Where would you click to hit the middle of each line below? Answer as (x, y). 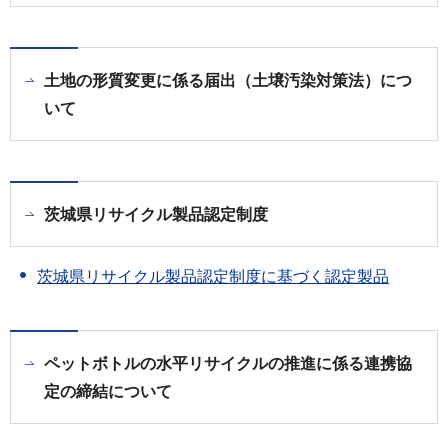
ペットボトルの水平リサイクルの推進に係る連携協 (228, 363)
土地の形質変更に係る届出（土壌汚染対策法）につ (228, 80)
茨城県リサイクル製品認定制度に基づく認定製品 (213, 276)
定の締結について (108, 391)
